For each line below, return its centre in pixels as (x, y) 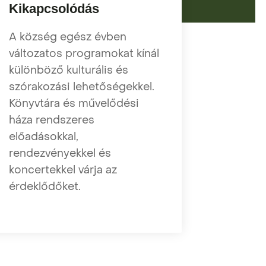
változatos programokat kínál (84, 53)
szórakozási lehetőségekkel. (82, 87)
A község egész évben (68, 37)
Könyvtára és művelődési (74, 103)
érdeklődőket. (45, 186)
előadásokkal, (44, 137)
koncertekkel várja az (63, 170)
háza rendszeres (52, 120)
